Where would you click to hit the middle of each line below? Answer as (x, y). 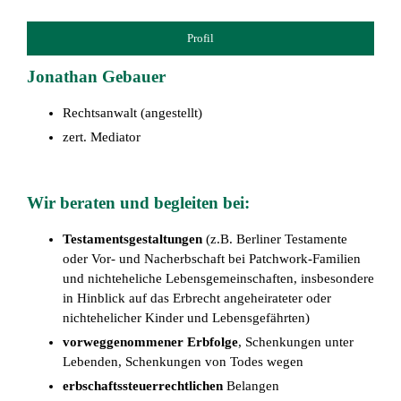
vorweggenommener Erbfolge (150, 342)
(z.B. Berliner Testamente (274, 239)
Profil (200, 38)
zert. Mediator (101, 137)
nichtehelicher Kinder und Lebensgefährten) (186, 318)
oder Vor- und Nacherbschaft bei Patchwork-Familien (211, 259)
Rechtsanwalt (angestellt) (132, 112)
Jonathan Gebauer (96, 76)
